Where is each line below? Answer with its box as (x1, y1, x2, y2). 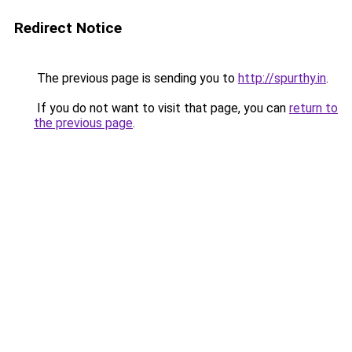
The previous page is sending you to (34, 71, 238, 86)
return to (289, 101, 338, 115)
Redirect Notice (14, 19, 122, 37)
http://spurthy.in (238, 71, 326, 86)
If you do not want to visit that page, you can (34, 101, 289, 115)
